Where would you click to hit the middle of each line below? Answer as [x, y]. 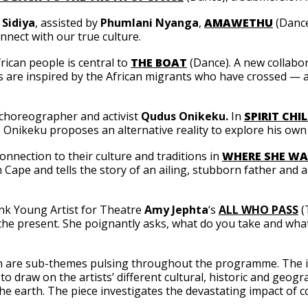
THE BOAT [159, 63]
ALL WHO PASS [258, 210]
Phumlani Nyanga [150, 23]
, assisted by [68, 23]
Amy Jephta [176, 210]
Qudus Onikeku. [186, 116]
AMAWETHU [239, 23]
